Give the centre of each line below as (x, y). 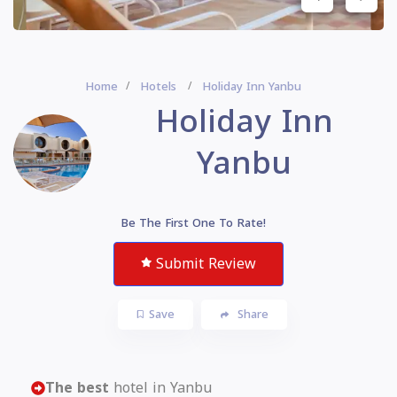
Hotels (158, 86)
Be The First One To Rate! (193, 222)
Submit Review (206, 263)
